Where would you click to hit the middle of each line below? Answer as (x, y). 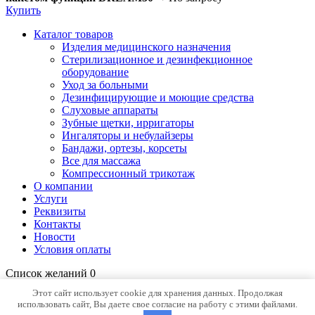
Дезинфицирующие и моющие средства (158, 98)
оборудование (95, 72)
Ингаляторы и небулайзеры (128, 136)
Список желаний (48, 274)
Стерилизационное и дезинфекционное (157, 60)
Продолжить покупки (196, 286)
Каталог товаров (73, 34)
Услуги (51, 199)
